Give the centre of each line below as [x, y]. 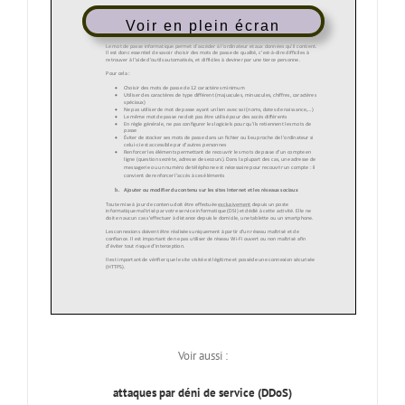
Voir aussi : [202, 355]
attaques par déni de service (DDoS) [202, 392]
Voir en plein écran [203, 26]
